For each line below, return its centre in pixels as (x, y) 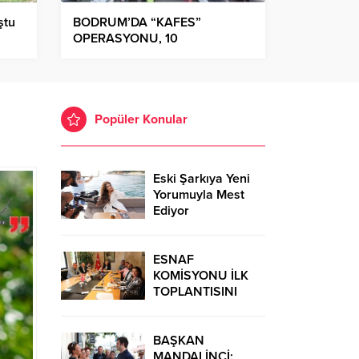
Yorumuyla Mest (199, 195)
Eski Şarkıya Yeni (202, 179)
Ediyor (171, 211)
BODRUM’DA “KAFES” (137, 23)
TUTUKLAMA (111, 55)
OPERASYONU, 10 (125, 39)
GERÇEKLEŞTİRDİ (203, 308)
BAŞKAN (179, 341)
